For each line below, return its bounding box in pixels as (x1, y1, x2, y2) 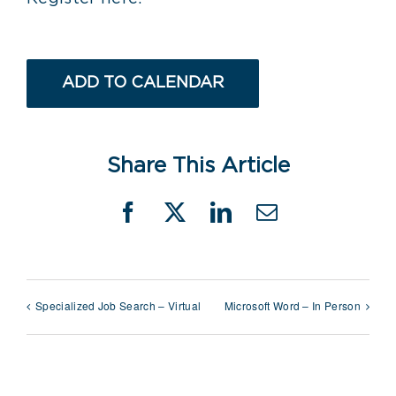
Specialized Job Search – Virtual (35, 298, 202, 314)
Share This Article (106, 156, 290, 177)
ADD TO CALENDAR (62, 75, 224, 91)
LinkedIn (219, 210, 301, 232)
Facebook (127, 210, 213, 232)
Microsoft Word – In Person (224, 298, 361, 314)
